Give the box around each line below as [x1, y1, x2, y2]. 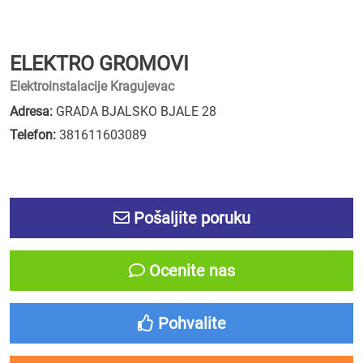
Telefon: [10, 127, 56, 143]
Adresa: [10, 104, 53, 119]
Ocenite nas [144, 261, 235, 280]
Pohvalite [153, 314, 226, 333]
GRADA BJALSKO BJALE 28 [53, 104, 216, 119]
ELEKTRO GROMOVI [10, 52, 189, 75]
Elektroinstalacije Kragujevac [10, 79, 174, 94]
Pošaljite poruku [129, 208, 250, 228]
